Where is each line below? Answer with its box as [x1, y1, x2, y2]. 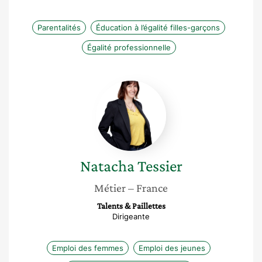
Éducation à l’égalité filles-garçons [96, 23, 220, 32]
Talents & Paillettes [96, 201, 166, 211]
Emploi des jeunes [139, 243, 205, 253]
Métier [94, 181, 126, 194]
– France [128, 181, 168, 194]
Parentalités [37, 23, 81, 32]
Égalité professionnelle [87, 43, 171, 52]
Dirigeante [112, 212, 150, 221]
